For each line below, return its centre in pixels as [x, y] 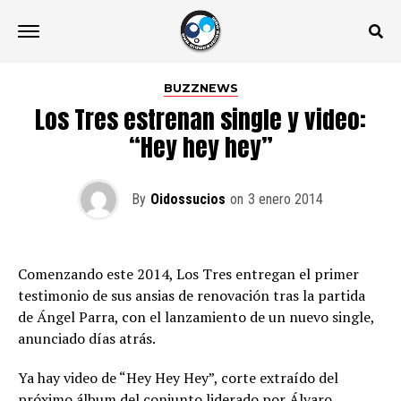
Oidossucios [188, 199]
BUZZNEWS [200, 88]
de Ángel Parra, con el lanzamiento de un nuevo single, [196, 317]
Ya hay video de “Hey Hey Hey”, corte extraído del [178, 378]
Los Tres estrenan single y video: [200, 119]
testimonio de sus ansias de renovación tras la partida [192, 295]
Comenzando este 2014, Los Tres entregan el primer [188, 274]
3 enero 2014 [286, 199]
